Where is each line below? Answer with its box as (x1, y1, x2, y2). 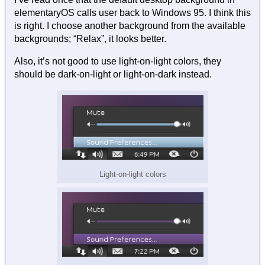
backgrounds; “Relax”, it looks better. (14, 34, 166, 44)
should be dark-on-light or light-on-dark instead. (14, 69, 212, 80)
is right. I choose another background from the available (14, 21, 245, 31)
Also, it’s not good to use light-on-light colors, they (14, 56, 221, 67)
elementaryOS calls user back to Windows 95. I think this (14, 8, 251, 18)
